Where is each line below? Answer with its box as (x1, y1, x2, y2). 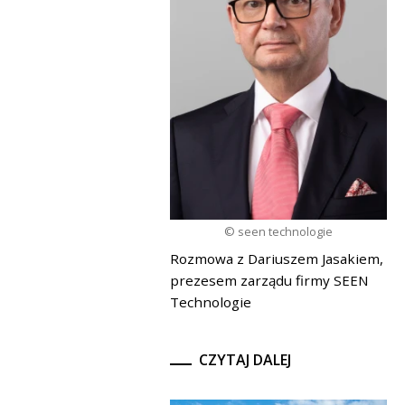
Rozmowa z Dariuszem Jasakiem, (170, 250, 383, 268)
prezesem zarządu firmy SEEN (170, 271, 369, 290)
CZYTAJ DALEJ (199, 350, 291, 371)
